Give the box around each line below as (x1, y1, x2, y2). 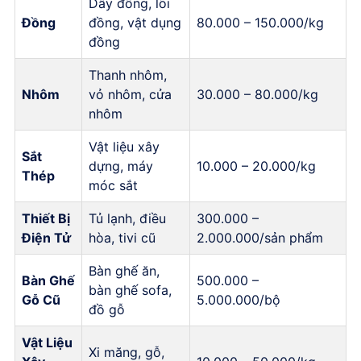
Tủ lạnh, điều (89, 210, 166, 226)
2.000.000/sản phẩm (197, 229, 323, 246)
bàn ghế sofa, (89, 281, 172, 298)
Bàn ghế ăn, (89, 262, 160, 279)
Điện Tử (22, 229, 71, 246)
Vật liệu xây (89, 138, 160, 155)
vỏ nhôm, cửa (89, 85, 172, 102)
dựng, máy (89, 157, 153, 174)
